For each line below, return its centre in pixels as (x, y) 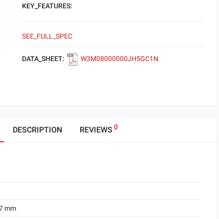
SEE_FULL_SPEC (47, 36)
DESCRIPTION (37, 130)
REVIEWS (96, 130)
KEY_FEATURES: (47, 6)
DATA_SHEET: (43, 58)
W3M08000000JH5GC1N (120, 58)
